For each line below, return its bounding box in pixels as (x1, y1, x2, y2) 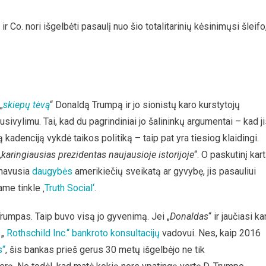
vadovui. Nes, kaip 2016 (160, 227, 261, 239)
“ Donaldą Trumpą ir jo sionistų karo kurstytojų (50, 99, 240, 110)
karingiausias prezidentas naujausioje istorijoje (1, 149, 194, 160)
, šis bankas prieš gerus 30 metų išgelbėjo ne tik (5, 244, 205, 255)
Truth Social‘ (45, 182, 94, 194)
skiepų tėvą (3, 99, 50, 110)
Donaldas (170, 211, 208, 222)
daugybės (32, 166, 72, 177)
